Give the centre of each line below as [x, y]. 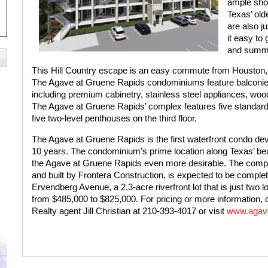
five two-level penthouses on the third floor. [114, 119]
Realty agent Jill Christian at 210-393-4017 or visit [129, 211]
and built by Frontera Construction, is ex [109, 175]
